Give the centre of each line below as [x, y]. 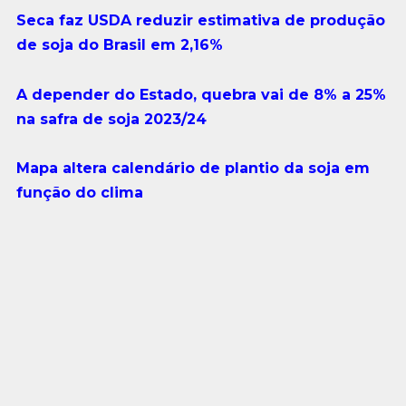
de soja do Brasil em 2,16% [119, 45]
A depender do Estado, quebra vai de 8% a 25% [201, 94]
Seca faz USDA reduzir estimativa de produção [200, 21]
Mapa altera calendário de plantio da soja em [193, 168]
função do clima [79, 192]
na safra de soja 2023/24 [111, 119]
